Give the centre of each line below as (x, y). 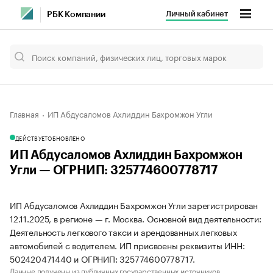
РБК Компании (76, 15)
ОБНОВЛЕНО (66, 138)
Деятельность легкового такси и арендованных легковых (123, 232)
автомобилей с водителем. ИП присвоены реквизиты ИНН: (127, 245)
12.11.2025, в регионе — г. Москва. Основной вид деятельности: (136, 218)
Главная (24, 113)
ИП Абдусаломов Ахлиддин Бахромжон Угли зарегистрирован (134, 205)
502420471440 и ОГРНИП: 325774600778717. (103, 258)
